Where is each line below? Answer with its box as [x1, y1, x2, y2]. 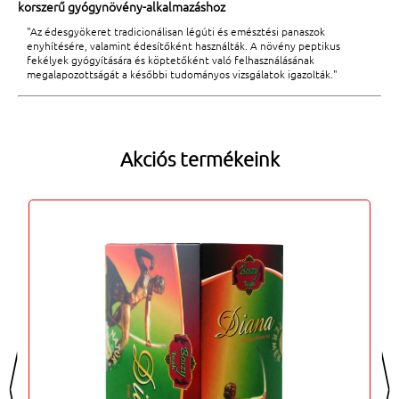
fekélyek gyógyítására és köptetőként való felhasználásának [27, 53, 314, 67]
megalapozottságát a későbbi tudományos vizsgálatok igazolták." [27, 67, 338, 81]
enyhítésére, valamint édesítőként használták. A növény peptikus [27, 38, 340, 53]
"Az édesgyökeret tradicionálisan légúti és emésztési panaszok [27, 24, 325, 38]
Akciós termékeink [119, 147, 280, 170]
